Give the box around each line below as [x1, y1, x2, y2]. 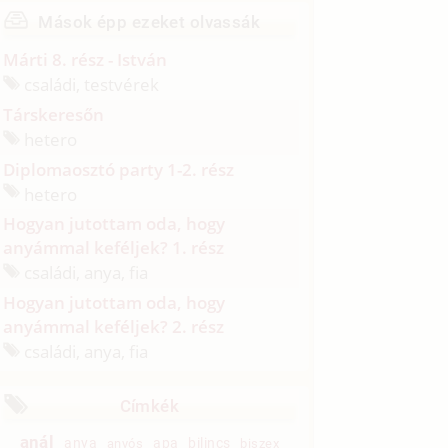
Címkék [119, 396, 180, 417]
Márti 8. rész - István [3, 48, 168, 72]
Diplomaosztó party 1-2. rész [3, 157, 235, 181]
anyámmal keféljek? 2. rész [3, 314, 225, 338]
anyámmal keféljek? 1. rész [3, 236, 225, 260]
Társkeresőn [3, 102, 105, 126]
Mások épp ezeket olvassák [38, 12, 261, 33]
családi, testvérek [20, 72, 160, 96]
